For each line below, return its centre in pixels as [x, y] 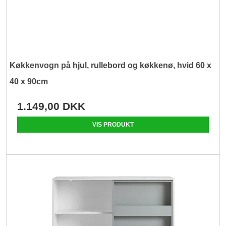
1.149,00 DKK [51, 106]
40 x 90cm [29, 82]
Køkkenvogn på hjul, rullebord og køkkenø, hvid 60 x [111, 66]
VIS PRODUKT [113, 125]
